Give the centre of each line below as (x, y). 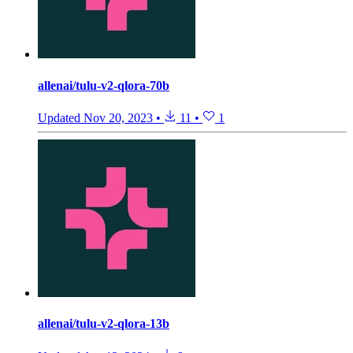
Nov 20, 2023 (118, 117)
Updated (61, 117)
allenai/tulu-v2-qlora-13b (104, 324)
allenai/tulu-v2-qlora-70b (104, 85)
